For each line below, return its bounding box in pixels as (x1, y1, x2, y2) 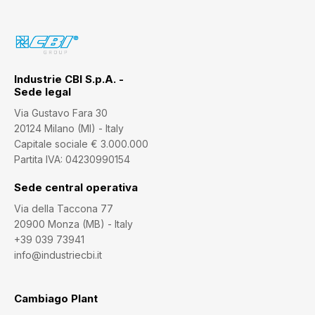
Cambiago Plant (14, 292, 98, 306)
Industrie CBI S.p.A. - (14, 72, 124, 86)
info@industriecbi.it (14, 249, 102, 262)
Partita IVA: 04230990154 (14, 153, 130, 166)
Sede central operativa (14, 181, 138, 195)
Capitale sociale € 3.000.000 (14, 138, 148, 150)
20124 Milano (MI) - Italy (14, 122, 124, 135)
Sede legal (14, 85, 71, 99)
